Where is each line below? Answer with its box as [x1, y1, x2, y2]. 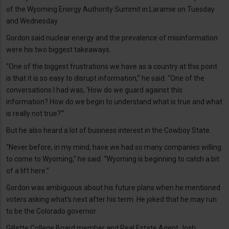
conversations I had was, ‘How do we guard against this [6, 85, 182, 94]
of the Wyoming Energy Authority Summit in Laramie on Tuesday [6, 5, 215, 13]
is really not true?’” [6, 109, 64, 118]
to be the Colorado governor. [6, 207, 97, 215]
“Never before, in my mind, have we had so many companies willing [6, 143, 221, 151]
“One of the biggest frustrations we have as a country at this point [6, 62, 217, 71]
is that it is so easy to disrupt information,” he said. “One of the [6, 74, 204, 82]
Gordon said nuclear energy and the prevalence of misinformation [6, 33, 218, 42]
